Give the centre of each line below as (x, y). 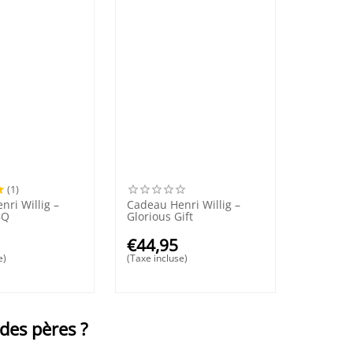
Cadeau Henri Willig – (184, 204)
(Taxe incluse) (158, 258)
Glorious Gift (160, 216)
